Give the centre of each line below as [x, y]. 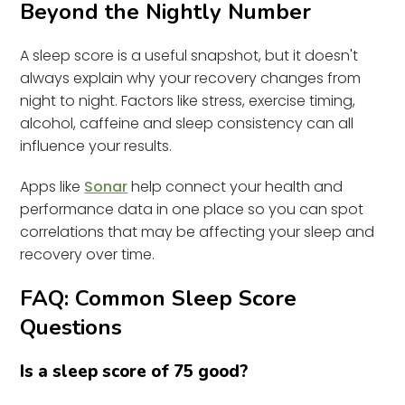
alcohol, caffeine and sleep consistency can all [187, 123]
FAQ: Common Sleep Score [159, 298]
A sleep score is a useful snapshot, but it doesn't [189, 55]
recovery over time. [88, 254]
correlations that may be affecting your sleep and [198, 231]
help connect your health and [235, 186]
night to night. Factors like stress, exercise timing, [188, 100]
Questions [71, 327]
